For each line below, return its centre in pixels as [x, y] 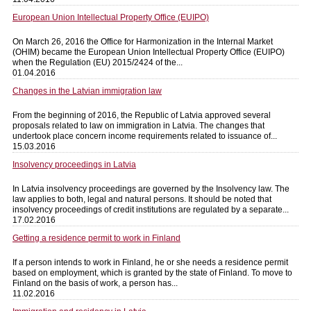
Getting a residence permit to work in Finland [96, 238]
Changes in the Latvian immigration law [87, 91]
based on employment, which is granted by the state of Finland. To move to [152, 272]
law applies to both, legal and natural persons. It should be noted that [142, 199]
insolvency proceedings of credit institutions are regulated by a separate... [151, 209]
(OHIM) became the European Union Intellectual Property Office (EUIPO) [149, 52]
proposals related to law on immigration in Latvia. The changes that [138, 125]
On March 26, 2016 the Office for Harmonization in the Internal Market [143, 41]
